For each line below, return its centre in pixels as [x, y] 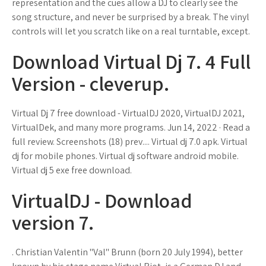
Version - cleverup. [91, 83]
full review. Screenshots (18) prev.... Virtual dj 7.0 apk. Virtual [130, 142]
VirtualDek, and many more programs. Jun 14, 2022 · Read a [131, 127]
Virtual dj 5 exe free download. [72, 170]
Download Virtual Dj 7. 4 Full [131, 61]
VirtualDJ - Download [102, 200]
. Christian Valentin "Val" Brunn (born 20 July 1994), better [127, 252]
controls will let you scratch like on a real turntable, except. [131, 31]
